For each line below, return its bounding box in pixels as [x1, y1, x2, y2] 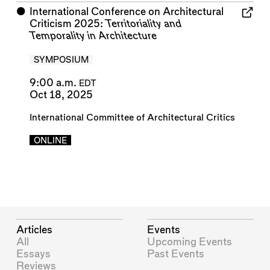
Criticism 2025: [29, 19, 105, 30]
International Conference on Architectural [29, 7, 224, 17]
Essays [16, 248, 51, 259]
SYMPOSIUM [33, 56, 89, 65]
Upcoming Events [147, 236, 233, 247]
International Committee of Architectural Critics [29, 113, 235, 122]
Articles [16, 224, 53, 235]
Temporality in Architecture [29, 31, 157, 42]
